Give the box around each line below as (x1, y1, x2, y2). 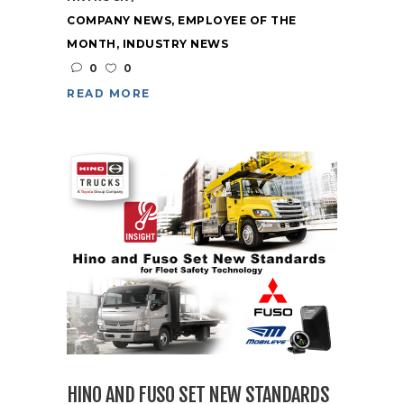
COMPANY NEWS (67, 13, 171, 27)
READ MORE (67, 86, 151, 100)
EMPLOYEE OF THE (178, 13, 297, 27)
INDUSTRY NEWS (122, 36, 228, 50)
